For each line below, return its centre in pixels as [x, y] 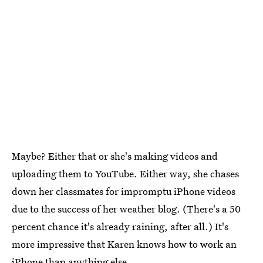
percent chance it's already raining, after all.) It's [120, 226]
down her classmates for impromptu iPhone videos [124, 191]
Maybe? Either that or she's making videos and [115, 156]
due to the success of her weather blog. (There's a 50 [126, 208]
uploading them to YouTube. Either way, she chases [125, 173]
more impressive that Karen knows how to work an [124, 244]
